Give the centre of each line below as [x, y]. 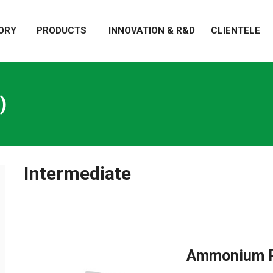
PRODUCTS [62, 30]
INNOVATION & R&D [152, 30]
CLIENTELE [236, 30]
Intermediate [77, 173]
